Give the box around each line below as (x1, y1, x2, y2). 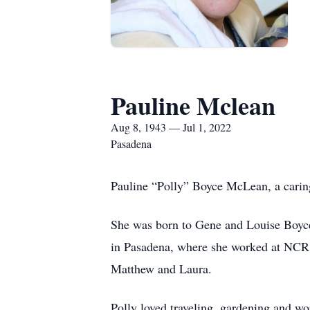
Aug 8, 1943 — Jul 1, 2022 (111, 120, 231, 134)
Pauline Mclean (111, 87, 275, 123)
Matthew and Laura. (111, 260, 212, 277)
